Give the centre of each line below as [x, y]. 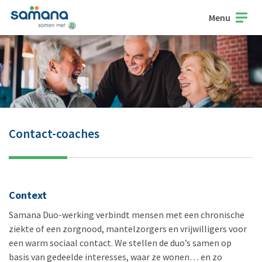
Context [28, 195]
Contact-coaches [54, 134]
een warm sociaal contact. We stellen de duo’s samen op [120, 243]
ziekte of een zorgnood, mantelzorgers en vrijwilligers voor [128, 229]
